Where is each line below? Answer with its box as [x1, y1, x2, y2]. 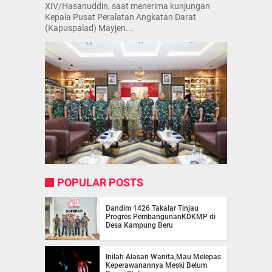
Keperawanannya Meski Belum [106, 260, 207, 270]
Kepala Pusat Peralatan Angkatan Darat [45, 12, 196, 22]
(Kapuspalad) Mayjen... [45, 23, 133, 33]
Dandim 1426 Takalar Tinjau [106, 203, 199, 212]
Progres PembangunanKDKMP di [106, 212, 216, 221]
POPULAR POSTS [57, 175, 143, 189]
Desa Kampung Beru [106, 220, 173, 229]
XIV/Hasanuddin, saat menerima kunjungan [45, 1, 210, 12]
